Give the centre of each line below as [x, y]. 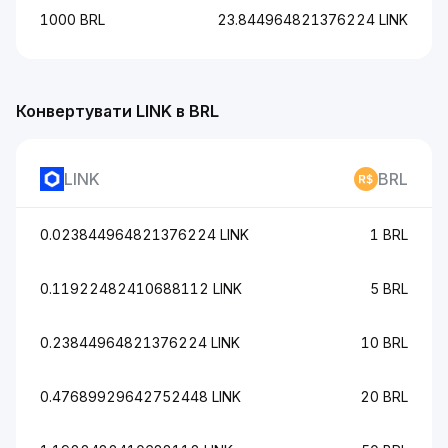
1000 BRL [72, 19]
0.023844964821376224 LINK [144, 234]
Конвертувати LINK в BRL [117, 111]
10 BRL [384, 342]
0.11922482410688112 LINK [141, 288]
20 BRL [384, 396]
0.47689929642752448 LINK [140, 396]
